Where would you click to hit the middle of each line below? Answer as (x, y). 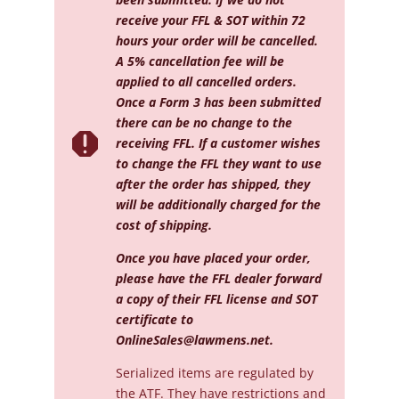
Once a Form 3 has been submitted (218, 102)
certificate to (154, 319)
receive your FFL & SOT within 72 (210, 20)
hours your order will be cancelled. (216, 41)
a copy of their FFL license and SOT (216, 299)
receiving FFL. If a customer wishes (218, 143)
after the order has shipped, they (212, 184)
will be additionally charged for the (218, 204)
